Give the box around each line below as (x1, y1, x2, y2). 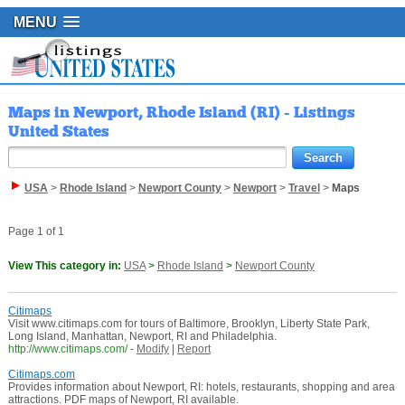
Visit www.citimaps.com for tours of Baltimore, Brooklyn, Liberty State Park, (7, 317, 370, 331)
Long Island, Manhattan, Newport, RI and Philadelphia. (7, 330, 277, 344)
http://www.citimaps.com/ (7, 343, 127, 356)
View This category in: (7, 259, 124, 273)
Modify (136, 343, 169, 356)
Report (176, 343, 211, 356)
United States (7, 122, 109, 141)
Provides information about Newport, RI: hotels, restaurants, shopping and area (7, 381, 395, 394)
